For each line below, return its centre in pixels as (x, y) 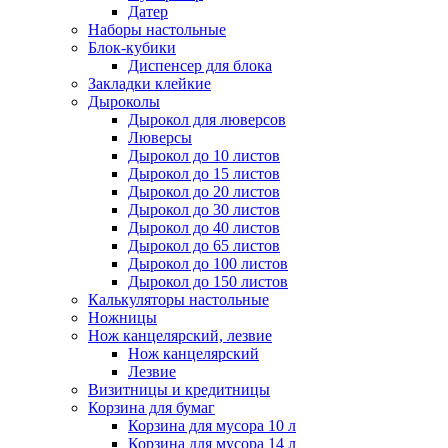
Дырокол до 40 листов (204, 228)
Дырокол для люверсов (207, 120)
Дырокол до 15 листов (204, 174)
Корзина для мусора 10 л (212, 426)
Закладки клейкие (149, 84)
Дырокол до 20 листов (204, 192)
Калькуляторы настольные (178, 300)
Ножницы (122, 318)
